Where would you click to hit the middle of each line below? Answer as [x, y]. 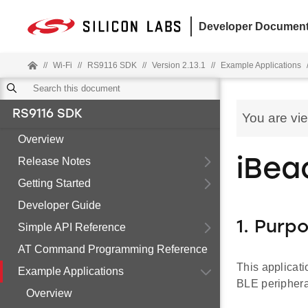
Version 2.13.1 [179, 65]
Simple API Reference [72, 227]
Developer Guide [59, 205]
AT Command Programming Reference [113, 249]
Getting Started [54, 183]
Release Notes [54, 161]
